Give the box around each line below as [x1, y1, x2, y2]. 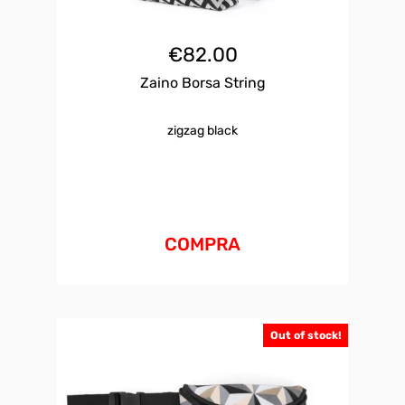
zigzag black [167, 123, 238, 139]
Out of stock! [270, 329, 342, 343]
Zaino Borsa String [139, 74, 266, 92]
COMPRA [165, 233, 240, 256]
